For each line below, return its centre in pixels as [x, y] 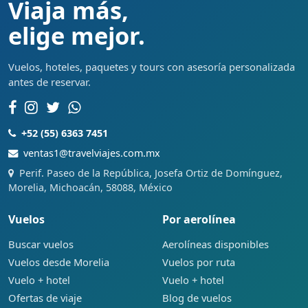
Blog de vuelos [197, 297]
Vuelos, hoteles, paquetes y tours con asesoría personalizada [152, 66]
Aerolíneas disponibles [216, 244]
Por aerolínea [199, 219]
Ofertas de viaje [45, 297]
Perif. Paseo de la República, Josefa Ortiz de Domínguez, [151, 173]
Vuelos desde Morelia [59, 262]
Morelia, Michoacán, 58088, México [90, 187]
